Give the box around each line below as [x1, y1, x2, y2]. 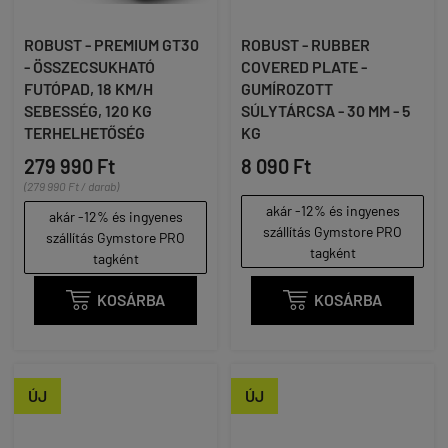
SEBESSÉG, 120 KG [24, 101, 152, 120]
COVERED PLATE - [241, 57, 367, 76]
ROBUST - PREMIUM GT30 [24, 35, 199, 54]
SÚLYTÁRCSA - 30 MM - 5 [241, 101, 410, 120]
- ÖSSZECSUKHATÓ [24, 57, 155, 76]
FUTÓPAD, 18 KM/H [24, 79, 153, 98]
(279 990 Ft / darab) [24, 179, 119, 193]
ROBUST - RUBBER [241, 35, 370, 54]
